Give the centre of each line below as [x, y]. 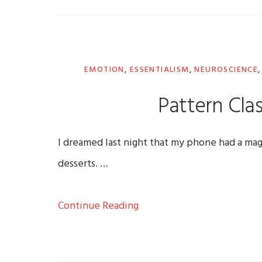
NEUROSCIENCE [226, 70]
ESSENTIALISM [159, 70]
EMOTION [104, 70]
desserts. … [83, 164]
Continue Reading [99, 206]
